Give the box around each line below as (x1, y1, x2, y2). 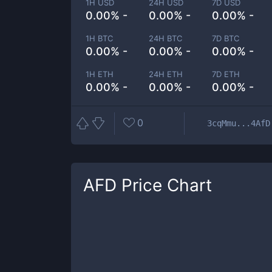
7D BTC (212, 33, 240, 43)
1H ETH (86, 69, 114, 79)
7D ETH (212, 69, 240, 79)
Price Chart (117, 175, 212, 195)
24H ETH (149, 69, 183, 79)
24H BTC (149, 33, 183, 43)
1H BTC (86, 33, 113, 43)
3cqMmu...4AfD (207, 118, 270, 128)
